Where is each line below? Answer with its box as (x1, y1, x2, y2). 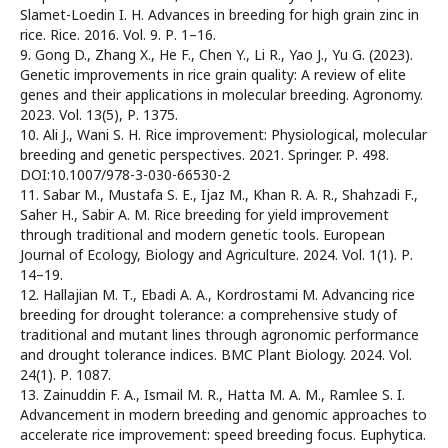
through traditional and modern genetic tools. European (20, 225, 385, 245)
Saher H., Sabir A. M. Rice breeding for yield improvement (20, 205, 389, 225)
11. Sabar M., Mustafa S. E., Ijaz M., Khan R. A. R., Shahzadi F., (20, 185, 418, 205)
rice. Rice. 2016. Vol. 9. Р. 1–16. (20, 25, 216, 45)
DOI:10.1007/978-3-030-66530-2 (20, 165, 230, 185)
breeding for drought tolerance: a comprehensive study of (20, 305, 397, 325)
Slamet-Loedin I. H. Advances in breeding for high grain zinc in (20, 5, 419, 25)
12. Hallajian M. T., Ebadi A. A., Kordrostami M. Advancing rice (20, 285, 415, 305)
